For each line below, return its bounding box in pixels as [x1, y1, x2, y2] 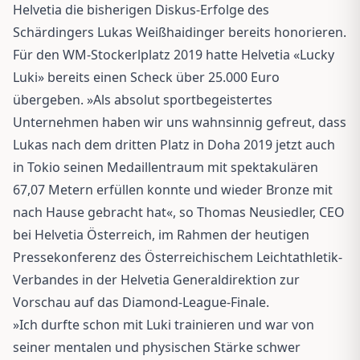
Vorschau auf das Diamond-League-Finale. [13, 292, 269, 311]
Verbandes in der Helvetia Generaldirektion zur [13, 270, 300, 288]
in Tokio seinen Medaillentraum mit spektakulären [13, 157, 318, 176]
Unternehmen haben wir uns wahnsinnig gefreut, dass [13, 112, 346, 131]
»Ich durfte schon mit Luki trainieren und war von [13, 315, 314, 333]
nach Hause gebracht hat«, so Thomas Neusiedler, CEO [13, 202, 345, 221]
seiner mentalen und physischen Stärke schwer [13, 337, 301, 356]
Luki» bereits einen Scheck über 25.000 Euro [13, 67, 280, 86]
